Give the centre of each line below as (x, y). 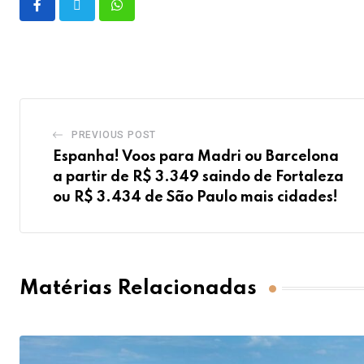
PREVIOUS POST (114, 135)
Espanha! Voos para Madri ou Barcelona (196, 157)
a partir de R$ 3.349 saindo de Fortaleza (198, 178)
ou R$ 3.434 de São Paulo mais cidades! (195, 198)
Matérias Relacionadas (138, 288)
